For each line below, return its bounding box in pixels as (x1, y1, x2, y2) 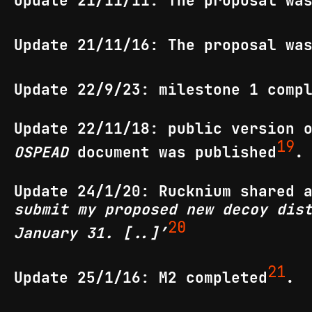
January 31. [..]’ (14, 224, 168, 242)
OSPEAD (14, 143, 68, 162)
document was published (68, 143, 276, 162)
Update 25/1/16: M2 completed (14, 269, 267, 287)
